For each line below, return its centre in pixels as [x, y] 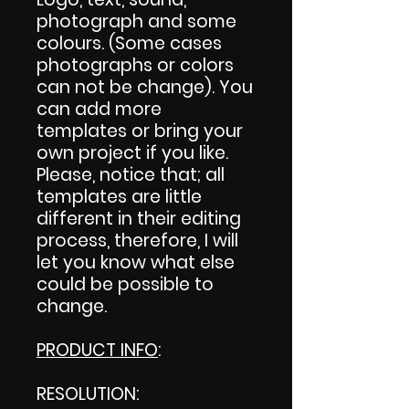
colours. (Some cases [129, 43]
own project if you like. [132, 152]
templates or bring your [140, 131]
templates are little [119, 196]
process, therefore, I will [137, 240]
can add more [99, 109]
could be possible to [125, 284]
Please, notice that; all [131, 174]
